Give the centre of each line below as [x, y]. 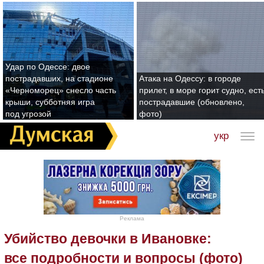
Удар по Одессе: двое [48, 67]
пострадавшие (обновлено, [192, 102]
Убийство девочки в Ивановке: [108, 239]
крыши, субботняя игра [50, 102]
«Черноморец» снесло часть [61, 90]
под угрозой [28, 114]
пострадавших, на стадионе [59, 78]
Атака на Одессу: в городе [190, 78]
